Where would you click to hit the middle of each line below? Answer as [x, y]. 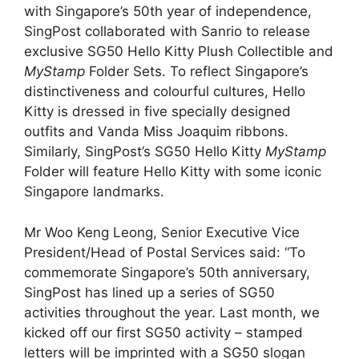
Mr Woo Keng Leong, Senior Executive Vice [162, 232]
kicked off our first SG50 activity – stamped [163, 332]
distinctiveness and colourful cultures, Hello [165, 91]
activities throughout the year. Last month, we [172, 312]
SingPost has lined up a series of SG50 [149, 292]
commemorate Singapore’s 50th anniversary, [167, 272]
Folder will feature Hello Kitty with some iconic [173, 171]
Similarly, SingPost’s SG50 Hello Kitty [145, 151]
